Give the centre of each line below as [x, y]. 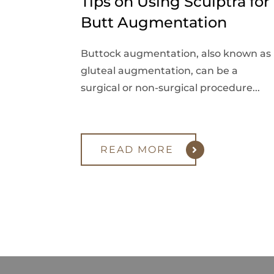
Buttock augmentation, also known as [176, 54]
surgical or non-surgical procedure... [170, 88]
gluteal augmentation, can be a [159, 71]
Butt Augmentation [154, 23]
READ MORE [137, 150]
